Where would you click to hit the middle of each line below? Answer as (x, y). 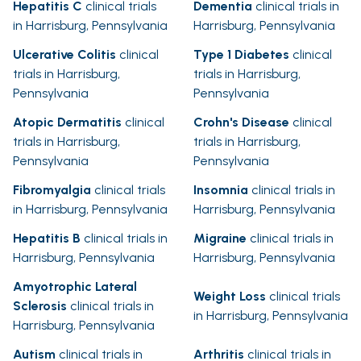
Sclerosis (40, 306)
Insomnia (221, 190)
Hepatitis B (47, 239)
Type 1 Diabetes (241, 55)
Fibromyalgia (52, 190)
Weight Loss (230, 297)
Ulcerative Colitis (64, 55)
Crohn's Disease (241, 122)
